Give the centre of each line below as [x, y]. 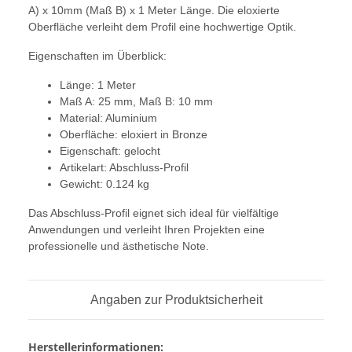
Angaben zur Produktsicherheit [176, 300]
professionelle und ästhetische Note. [119, 246]
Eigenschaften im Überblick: [97, 56]
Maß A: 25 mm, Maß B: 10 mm [136, 102]
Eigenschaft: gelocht [110, 151]
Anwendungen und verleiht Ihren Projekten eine [147, 230]
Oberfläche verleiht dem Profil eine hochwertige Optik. [162, 27]
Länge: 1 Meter [98, 85]
